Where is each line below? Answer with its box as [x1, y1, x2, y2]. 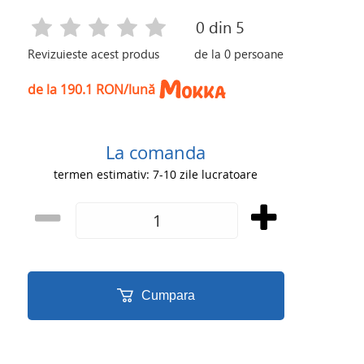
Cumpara [141, 288, 195, 302]
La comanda [106, 141, 206, 164]
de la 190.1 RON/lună [28, 80, 156, 98]
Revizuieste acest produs [28, 45, 160, 63]
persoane [231, 45, 284, 63]
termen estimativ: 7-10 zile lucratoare [54, 167, 258, 182]
